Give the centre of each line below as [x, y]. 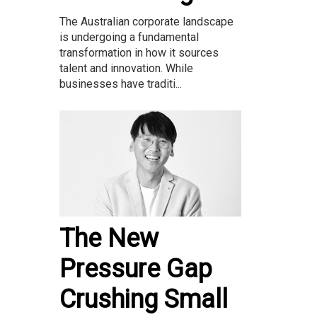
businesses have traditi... [121, 84]
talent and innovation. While [126, 69]
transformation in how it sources [139, 53]
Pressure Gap [136, 269]
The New [109, 238]
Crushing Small [144, 299]
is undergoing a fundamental [129, 38]
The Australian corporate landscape [146, 22]
